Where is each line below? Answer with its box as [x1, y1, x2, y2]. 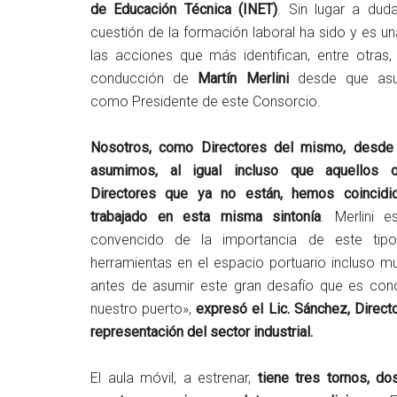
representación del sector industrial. [90, 323, 313, 340]
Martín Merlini [198, 69, 289, 87]
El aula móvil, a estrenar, [90, 369, 258, 386]
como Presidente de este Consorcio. [90, 92, 321, 110]
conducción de [90, 69, 198, 87]
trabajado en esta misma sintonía [90, 207, 322, 225]
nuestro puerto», [90, 300, 197, 317]
